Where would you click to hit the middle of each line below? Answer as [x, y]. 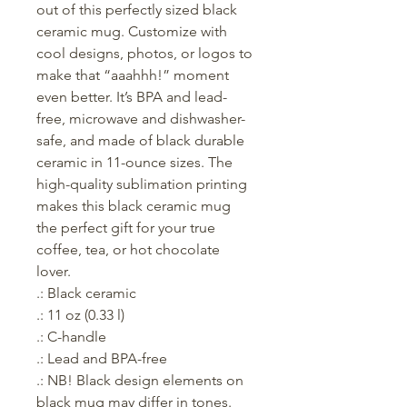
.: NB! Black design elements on [140, 381]
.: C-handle [71, 337]
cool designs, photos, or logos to [144, 54]
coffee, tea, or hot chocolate [128, 250]
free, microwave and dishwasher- [141, 119]
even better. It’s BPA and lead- [132, 97]
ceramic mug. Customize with [132, 32]
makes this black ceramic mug [134, 206]
